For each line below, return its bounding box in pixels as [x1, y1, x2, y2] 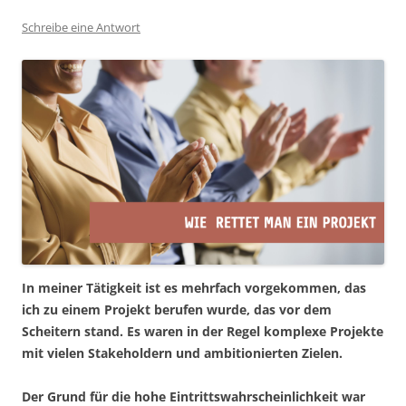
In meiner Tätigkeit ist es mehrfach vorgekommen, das [22, 279, 366, 297]
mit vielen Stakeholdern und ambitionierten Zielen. [22, 344, 343, 362]
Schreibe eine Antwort [22, 19, 140, 36]
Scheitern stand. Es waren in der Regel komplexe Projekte [22, 323, 383, 341]
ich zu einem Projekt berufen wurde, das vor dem [22, 301, 332, 319]
